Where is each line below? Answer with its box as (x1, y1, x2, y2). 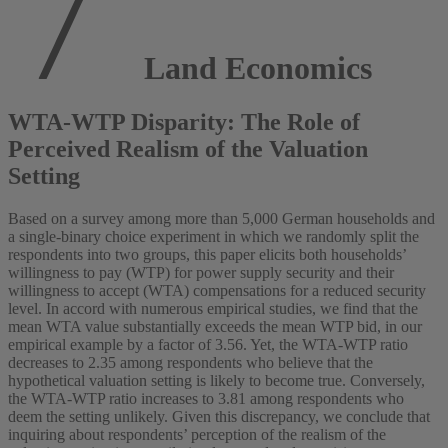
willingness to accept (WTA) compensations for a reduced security (8, 281, 426, 299)
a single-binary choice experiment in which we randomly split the (8, 227, 419, 245)
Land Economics (136, 50, 372, 87)
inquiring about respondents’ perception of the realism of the (8, 425, 386, 443)
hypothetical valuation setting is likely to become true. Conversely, (8, 371, 425, 389)
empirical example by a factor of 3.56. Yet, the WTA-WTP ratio (8, 335, 408, 353)
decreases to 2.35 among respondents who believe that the (8, 353, 373, 371)
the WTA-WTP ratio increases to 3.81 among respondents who (8, 389, 404, 407)
